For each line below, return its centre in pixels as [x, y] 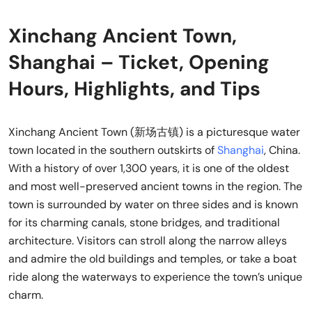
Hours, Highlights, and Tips [134, 88]
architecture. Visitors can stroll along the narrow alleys [148, 240]
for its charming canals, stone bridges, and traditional [144, 222]
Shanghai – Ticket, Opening [139, 62]
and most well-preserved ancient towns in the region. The [155, 186]
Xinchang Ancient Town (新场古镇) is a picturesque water [154, 132]
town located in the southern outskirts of [113, 150]
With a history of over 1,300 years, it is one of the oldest [149, 168]
